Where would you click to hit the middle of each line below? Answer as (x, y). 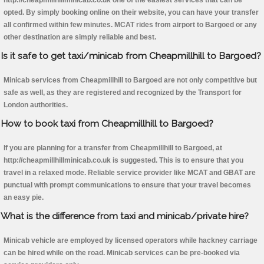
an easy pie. (24, 198)
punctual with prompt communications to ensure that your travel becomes (127, 185)
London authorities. (36, 105)
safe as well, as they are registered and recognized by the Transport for (123, 93)
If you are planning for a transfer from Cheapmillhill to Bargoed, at (113, 148)
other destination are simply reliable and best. (80, 37)
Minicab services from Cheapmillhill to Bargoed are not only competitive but (130, 80)
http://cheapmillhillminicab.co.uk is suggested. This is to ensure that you (123, 161)
